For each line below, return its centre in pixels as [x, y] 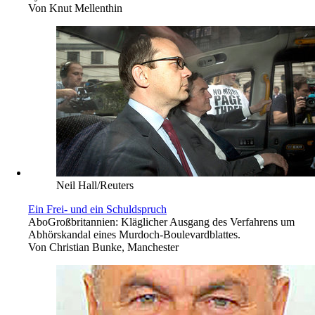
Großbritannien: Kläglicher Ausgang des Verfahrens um [171, 221]
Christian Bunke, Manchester [114, 247]
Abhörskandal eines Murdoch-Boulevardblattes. [134, 234]
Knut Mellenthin [86, 8]
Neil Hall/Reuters [95, 185]
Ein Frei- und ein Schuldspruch [97, 209]
